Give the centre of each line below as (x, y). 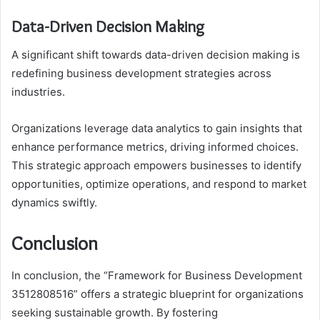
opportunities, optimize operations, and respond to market (159, 184)
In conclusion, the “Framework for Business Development (157, 275)
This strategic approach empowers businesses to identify (156, 166)
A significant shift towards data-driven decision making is (156, 55)
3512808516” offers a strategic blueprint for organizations (157, 294)
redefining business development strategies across (141, 74)
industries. (38, 92)
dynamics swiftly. (54, 203)
